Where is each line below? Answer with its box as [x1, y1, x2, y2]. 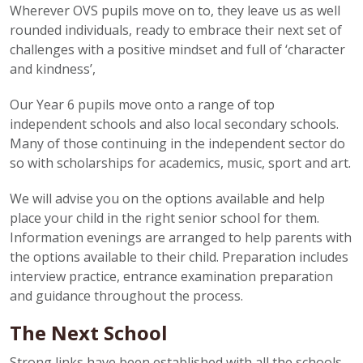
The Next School [10, 319, 168, 346]
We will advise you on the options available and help [10, 190, 325, 207]
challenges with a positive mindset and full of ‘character [10, 41, 345, 58]
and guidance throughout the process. [10, 287, 243, 305]
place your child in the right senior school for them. [10, 209, 319, 227]
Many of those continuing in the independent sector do [10, 135, 345, 152]
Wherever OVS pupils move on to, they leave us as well [10, 2, 340, 19]
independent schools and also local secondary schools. [10, 115, 339, 133]
